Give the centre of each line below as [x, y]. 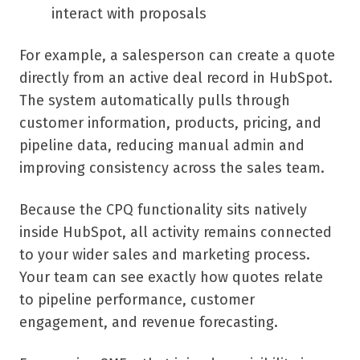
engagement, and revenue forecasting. [149, 323]
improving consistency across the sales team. [172, 168]
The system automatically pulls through [155, 101]
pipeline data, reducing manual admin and [162, 146]
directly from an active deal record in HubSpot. [176, 78]
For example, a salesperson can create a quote [177, 56]
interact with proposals [129, 14]
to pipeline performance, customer [137, 300]
